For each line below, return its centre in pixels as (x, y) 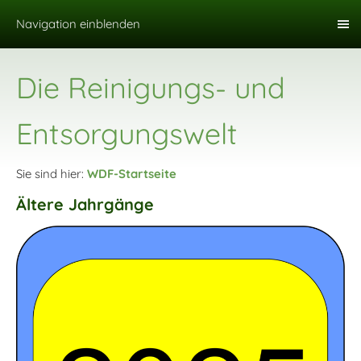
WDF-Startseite (132, 174)
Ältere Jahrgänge (85, 204)
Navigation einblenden (78, 24)
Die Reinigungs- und (151, 87)
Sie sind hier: (52, 174)
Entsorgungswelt (127, 133)
